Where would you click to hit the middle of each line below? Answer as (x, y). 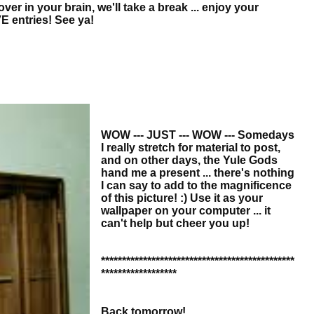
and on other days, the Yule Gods (189, 161)
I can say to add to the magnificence (196, 186)
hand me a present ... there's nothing (198, 173)
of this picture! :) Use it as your (182, 198)
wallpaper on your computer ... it (186, 211)
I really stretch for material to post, (191, 148)
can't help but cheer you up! (175, 224)
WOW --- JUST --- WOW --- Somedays (198, 135)
